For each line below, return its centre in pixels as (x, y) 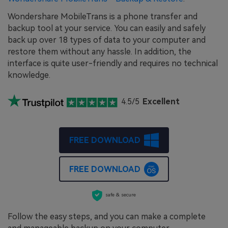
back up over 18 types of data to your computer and (107, 40)
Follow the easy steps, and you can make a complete (107, 217)
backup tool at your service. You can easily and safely (107, 28)
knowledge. (29, 75)
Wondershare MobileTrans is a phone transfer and (103, 17)
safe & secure (121, 195)
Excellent (161, 102)
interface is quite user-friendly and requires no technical (113, 64)
